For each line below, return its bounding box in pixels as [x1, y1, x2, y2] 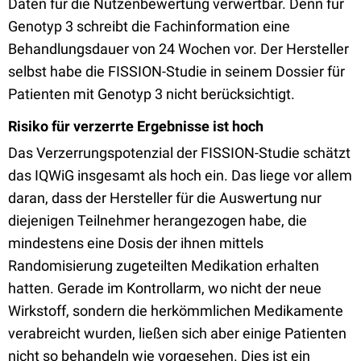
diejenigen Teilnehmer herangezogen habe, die [8, 212, 307, 229]
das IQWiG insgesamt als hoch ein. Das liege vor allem [8, 167, 352, 184]
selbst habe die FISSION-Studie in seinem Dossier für [8, 63, 345, 80]
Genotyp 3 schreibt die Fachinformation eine [8, 18, 290, 35]
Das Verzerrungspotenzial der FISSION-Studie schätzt [8, 144, 351, 161]
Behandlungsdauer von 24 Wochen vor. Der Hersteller [8, 40, 349, 57]
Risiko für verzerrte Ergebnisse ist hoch [8, 118, 263, 135]
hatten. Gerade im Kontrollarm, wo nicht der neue [8, 280, 322, 297]
